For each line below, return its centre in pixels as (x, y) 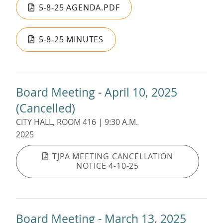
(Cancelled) (46, 108)
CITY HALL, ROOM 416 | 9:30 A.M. (77, 122)
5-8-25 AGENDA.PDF (79, 7)
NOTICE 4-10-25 (108, 166)
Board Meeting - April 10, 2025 (97, 92)
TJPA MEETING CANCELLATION (113, 157)
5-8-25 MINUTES (71, 40)
